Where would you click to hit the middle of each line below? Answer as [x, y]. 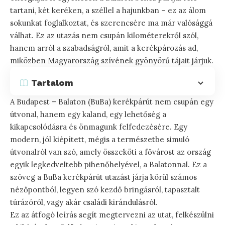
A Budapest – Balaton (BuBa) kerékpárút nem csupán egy [112, 102]
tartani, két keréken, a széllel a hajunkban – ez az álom [108, 11]
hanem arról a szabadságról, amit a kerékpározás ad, [104, 48]
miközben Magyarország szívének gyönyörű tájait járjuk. [112, 61]
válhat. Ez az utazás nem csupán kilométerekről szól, [104, 36]
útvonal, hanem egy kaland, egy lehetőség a [88, 115]
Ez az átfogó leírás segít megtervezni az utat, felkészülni [112, 215]
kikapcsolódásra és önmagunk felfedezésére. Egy [99, 127]
